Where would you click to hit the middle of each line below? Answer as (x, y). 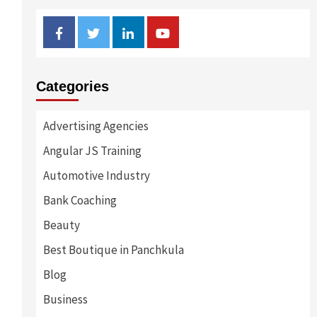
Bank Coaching (80, 200)
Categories (72, 86)
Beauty (61, 225)
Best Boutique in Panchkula (113, 250)
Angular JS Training (92, 151)
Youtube (191, 31)
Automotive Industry (96, 175)
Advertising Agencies (96, 126)
